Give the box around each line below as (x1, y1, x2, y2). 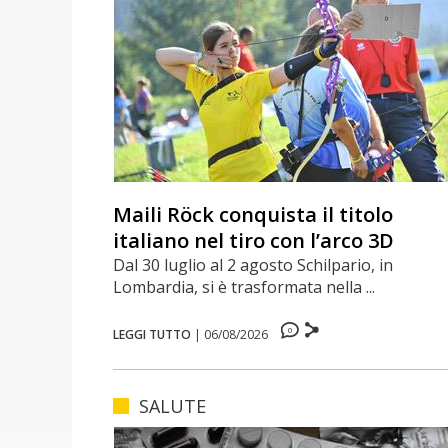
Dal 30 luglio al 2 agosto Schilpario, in (113, 253, 394, 276)
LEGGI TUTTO (113, 325, 192, 343)
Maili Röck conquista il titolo (113, 200, 394, 228)
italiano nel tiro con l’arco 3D (113, 226, 395, 254)
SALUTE (139, 393, 207, 418)
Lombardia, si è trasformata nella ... (113, 275, 376, 298)
